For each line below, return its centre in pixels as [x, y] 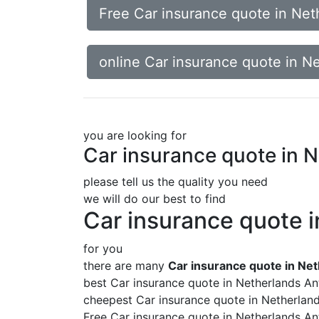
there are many [126, 265]
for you [103, 248]
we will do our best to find [155, 198]
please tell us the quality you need [176, 181]
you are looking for [135, 135]
